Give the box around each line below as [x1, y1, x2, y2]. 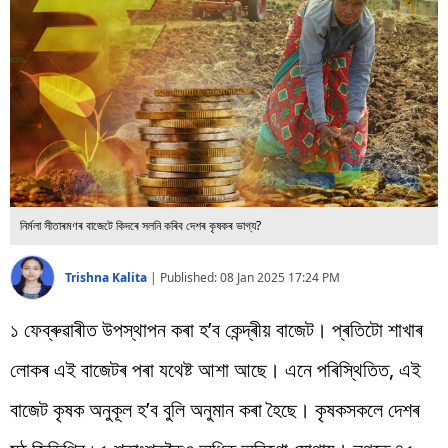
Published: [160, 268, 220, 286]
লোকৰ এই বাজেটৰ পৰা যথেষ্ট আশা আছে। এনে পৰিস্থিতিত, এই [10, 355, 421, 383]
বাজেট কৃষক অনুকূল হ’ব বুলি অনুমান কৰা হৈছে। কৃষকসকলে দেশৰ [10, 395, 420, 423]
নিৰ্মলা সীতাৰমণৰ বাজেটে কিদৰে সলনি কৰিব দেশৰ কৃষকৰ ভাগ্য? [20, 216, 261, 234]
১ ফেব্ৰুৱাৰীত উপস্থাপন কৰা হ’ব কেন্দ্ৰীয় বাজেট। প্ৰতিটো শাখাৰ [10, 315, 423, 343]
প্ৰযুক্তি [10, 41, 57, 65]
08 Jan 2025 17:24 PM [220, 268, 340, 286]
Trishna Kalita [65, 268, 150, 286]
